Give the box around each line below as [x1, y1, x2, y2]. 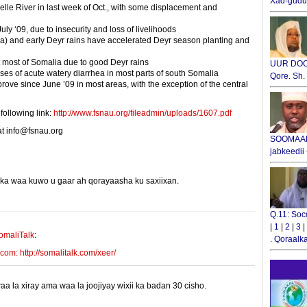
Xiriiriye [225, 176, 253, 186]
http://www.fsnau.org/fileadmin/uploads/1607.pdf [53, 108, 232, 118]
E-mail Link [181, 176, 223, 186]
